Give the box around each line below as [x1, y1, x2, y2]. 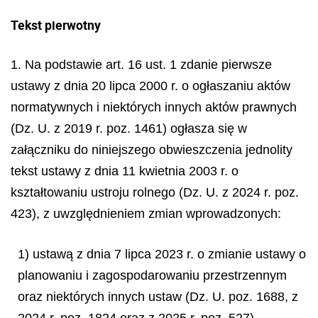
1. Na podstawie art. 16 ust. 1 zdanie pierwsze [11, 57, 272, 72]
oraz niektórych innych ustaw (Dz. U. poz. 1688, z [18, 289, 298, 304]
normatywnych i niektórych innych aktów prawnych [11, 100, 297, 114]
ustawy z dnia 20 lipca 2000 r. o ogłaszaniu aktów [11, 79, 290, 93]
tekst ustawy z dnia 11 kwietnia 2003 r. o [11, 164, 238, 178]
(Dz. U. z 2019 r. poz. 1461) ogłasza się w [11, 121, 247, 136]
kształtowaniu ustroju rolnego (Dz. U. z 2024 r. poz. [11, 185, 299, 199]
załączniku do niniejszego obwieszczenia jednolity [11, 143, 292, 157]
